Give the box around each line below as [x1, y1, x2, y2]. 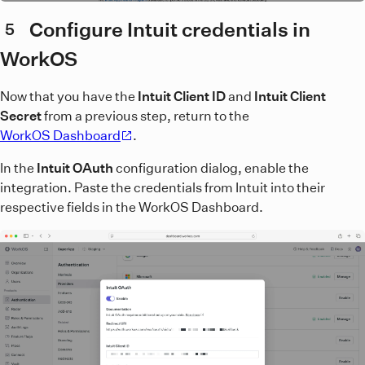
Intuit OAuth [37, 159, 113, 176]
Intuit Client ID [138, 87, 226, 104]
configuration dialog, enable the [113, 159, 309, 176]
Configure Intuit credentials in [29, 16, 310, 42]
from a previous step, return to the [42, 107, 249, 124]
